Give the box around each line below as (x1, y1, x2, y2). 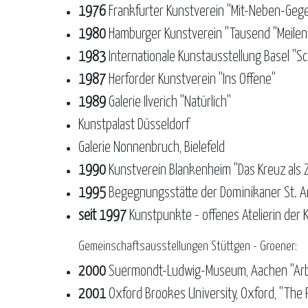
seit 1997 (78, 209, 129, 223)
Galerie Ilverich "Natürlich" (106, 96, 231, 109)
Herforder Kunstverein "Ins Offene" (106, 73, 276, 87)
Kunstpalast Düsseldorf (78, 118, 189, 132)
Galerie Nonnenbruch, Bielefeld (78, 141, 225, 155)
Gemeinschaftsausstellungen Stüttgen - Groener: (78, 240, 297, 253)
